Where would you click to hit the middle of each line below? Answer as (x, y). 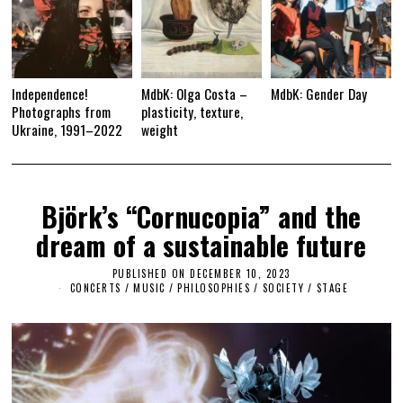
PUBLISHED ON (149, 273)
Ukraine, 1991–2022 (67, 129)
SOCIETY (283, 287)
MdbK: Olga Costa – (195, 93)
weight (160, 129)
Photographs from (62, 111)
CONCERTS (95, 287)
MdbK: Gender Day (318, 93)
